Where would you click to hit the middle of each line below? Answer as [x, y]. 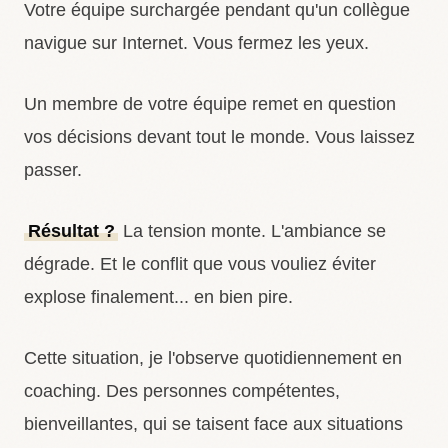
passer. [53, 170]
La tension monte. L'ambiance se [252, 231]
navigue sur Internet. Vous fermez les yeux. [196, 43]
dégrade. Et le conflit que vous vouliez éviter [200, 264]
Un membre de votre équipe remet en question [210, 104]
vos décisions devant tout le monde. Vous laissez [219, 137]
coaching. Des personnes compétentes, [182, 391]
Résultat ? [71, 231]
